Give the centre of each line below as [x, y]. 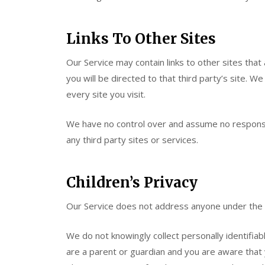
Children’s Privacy [132, 182]
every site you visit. [106, 94]
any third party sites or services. [132, 139]
